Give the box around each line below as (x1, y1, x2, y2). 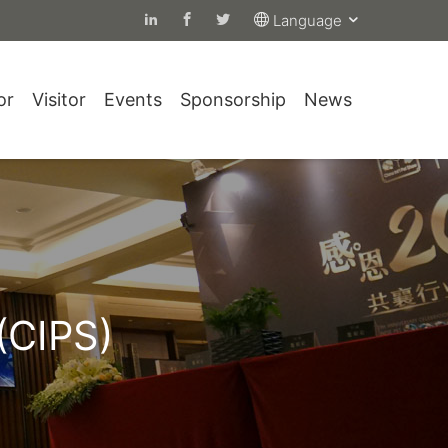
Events (104, 89, 162, 111)
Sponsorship (180, 89, 286, 111)
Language (273, 11, 346, 30)
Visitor (32, 89, 86, 111)
